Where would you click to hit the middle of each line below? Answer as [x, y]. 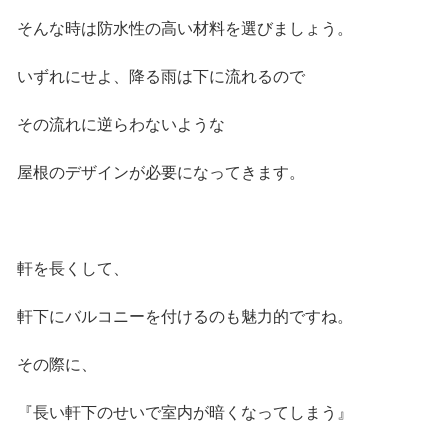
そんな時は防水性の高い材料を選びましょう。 [184, 29]
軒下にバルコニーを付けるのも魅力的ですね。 [184, 317]
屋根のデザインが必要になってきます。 [160, 173]
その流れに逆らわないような [120, 125]
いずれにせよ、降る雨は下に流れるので [160, 77]
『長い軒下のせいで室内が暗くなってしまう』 [184, 413]
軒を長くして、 [72, 269]
